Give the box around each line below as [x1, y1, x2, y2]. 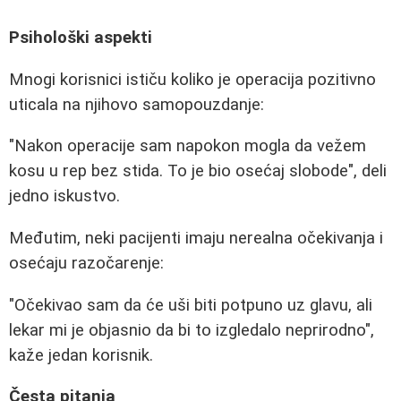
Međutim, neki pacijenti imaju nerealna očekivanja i [9, 227, 383, 248]
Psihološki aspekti [9, 28, 152, 48]
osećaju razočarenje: [9, 252, 164, 273]
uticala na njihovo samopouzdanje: [9, 94, 264, 115]
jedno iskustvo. [9, 186, 120, 207]
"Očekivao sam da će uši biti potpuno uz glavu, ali [9, 294, 372, 315]
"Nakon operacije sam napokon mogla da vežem [9, 136, 366, 157]
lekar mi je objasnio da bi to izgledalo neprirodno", [9, 320, 374, 340]
